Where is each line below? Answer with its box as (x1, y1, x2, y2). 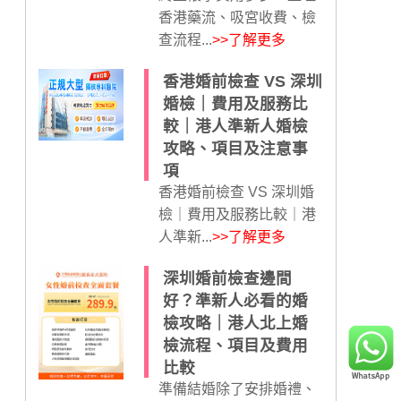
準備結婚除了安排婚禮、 (158, 381, 316, 397)
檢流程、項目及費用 (162, 337, 308, 354)
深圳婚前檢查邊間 (162, 269, 292, 287)
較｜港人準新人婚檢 (162, 117, 308, 135)
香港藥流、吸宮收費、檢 (158, 10, 316, 25)
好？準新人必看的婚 (162, 292, 308, 310)
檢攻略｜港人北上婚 (162, 314, 308, 332)
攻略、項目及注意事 (162, 140, 308, 158)
